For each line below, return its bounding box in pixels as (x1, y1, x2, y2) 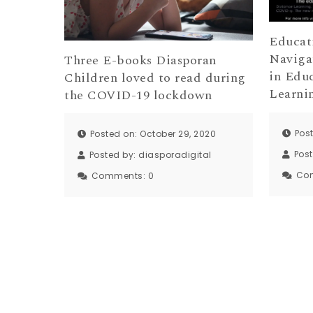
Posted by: (89, 149, 139, 161)
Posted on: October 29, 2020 (89, 128, 217, 140)
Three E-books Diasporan (64, 50, 217, 70)
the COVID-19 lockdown (64, 85, 212, 105)
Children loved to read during (64, 68, 246, 87)
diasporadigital (138, 149, 212, 161)
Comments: (91, 170, 148, 182)
